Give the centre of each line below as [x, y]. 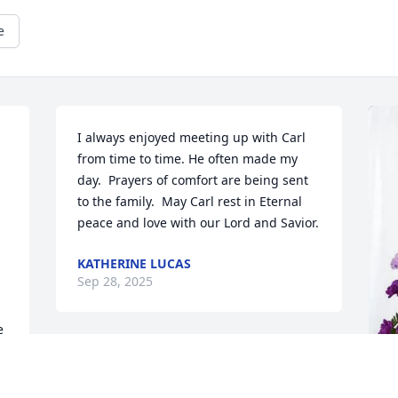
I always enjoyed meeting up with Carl [192, 138]
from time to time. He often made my [188, 159]
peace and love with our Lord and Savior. [199, 223]
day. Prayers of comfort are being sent [193, 180]
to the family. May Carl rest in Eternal [190, 202]
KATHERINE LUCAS [135, 264]
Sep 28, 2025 [115, 282]
